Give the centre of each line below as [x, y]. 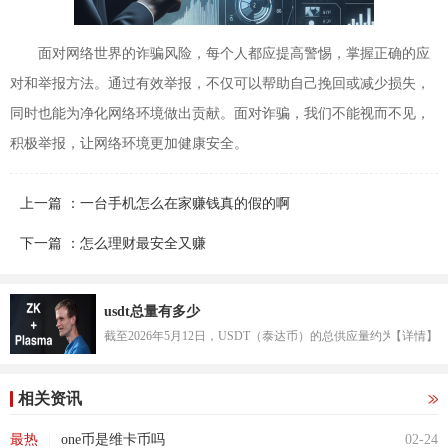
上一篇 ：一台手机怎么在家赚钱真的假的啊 [155, 204]
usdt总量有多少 [152, 312]
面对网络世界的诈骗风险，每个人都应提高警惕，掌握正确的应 [234, 54]
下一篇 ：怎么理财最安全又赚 [113, 244]
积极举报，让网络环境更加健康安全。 [129, 144]
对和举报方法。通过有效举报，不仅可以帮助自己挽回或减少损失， [220, 84]
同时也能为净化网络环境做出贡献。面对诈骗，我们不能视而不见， [220, 114]
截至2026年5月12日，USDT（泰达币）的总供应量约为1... [257, 336]
